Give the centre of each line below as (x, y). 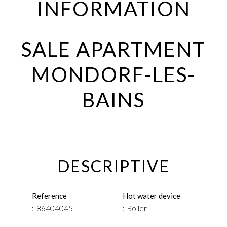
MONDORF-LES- (113, 74)
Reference (49, 196)
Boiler (137, 208)
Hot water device (151, 196)
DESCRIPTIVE (113, 166)
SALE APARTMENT (113, 49)
